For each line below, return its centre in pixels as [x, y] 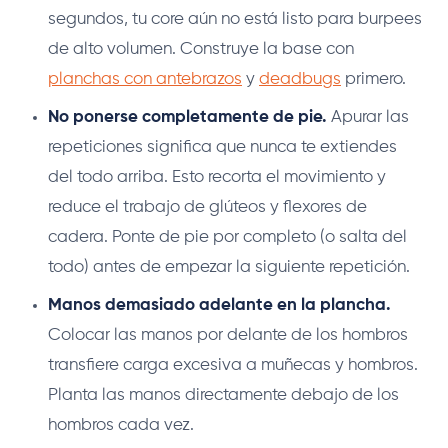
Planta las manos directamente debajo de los [223, 395]
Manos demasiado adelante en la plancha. [219, 305]
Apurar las [368, 117]
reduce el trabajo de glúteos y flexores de [207, 207]
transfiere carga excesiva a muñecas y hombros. [233, 365]
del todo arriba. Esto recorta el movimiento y [217, 177]
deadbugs [300, 79]
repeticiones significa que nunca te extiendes [222, 147]
